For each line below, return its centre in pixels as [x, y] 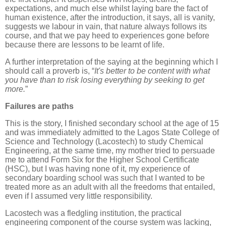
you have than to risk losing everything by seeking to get [105, 80]
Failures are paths [39, 106]
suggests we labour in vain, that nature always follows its [106, 26]
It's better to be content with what [152, 71]
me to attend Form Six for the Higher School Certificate [102, 159]
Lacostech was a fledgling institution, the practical [93, 213]
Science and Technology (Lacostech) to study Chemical [104, 141]
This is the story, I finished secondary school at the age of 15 [112, 123]
